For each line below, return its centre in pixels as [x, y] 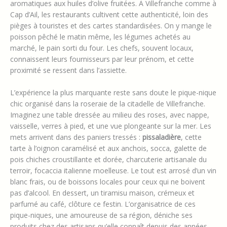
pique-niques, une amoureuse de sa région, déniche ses [101, 215]
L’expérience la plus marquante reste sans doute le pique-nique [113, 93]
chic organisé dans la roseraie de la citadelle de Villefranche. [108, 104]
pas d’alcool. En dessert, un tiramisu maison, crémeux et [102, 193]
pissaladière [162, 137]
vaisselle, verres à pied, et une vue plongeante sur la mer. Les [111, 126]
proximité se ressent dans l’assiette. [68, 70]
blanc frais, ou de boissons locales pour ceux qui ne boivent [108, 182]
